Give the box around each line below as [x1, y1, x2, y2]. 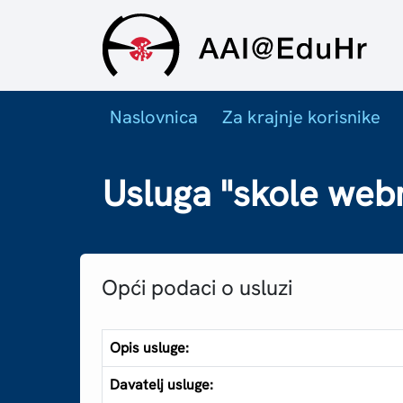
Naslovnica [109, 104, 198, 129]
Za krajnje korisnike [222, 104, 381, 129]
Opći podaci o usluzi [102, 273, 293, 302]
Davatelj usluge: [110, 375, 214, 395]
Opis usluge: [110, 338, 190, 358]
